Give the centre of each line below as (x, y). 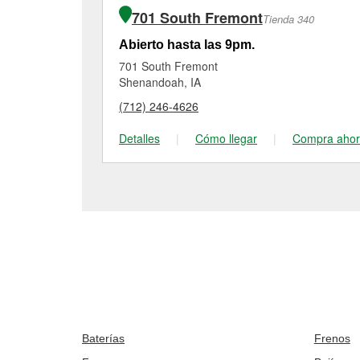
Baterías (103, 338)
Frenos (332, 338)
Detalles (139, 138)
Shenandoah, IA (160, 82)
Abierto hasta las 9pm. (187, 45)
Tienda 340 (288, 19)
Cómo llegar (226, 138)
